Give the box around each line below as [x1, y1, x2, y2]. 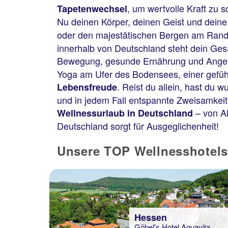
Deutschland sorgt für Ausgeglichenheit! [57, 119, 219, 132]
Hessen [134, 211, 167, 224]
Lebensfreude [57, 80, 117, 94]
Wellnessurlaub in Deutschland [57, 106, 193, 120]
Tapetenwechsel [57, 2, 127, 15]
